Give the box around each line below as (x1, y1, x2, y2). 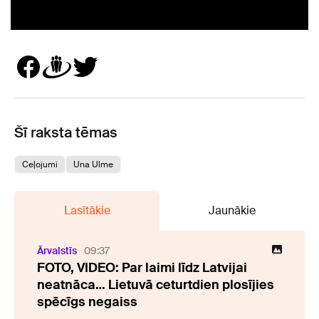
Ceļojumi (22, 158, 58, 170)
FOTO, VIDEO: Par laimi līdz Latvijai (37, 258, 247, 276)
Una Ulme (73, 158, 113, 170)
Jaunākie (209, 202, 256, 218)
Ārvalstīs (37, 244, 77, 257)
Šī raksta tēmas (14, 122, 117, 142)
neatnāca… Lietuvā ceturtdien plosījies (37, 276, 274, 293)
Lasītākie (63, 202, 110, 218)
